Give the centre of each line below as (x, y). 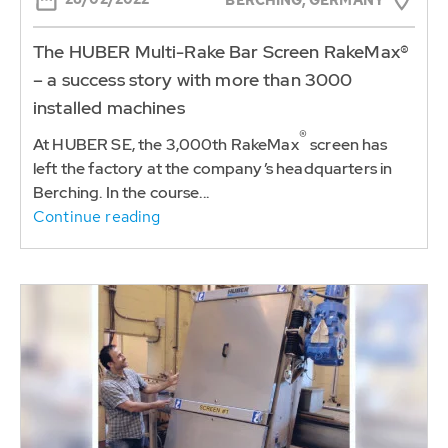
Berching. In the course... (121, 192)
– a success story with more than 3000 (193, 79)
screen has (347, 144)
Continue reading (97, 216)
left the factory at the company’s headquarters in (213, 168)
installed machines (109, 107)
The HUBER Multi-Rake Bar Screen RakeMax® (221, 51)
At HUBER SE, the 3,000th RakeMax (166, 144)
